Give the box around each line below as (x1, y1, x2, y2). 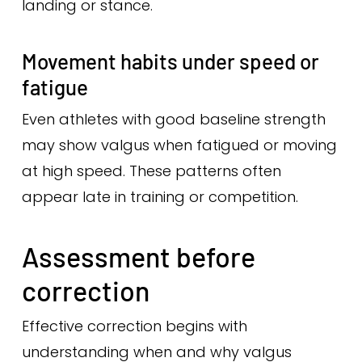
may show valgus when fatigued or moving (21, 135, 337, 155)
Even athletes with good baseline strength (21, 109, 326, 129)
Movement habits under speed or (21, 48, 319, 74)
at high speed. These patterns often (21, 161, 281, 181)
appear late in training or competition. (21, 187, 298, 207)
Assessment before (21, 240, 255, 273)
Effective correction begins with (21, 316, 247, 336)
